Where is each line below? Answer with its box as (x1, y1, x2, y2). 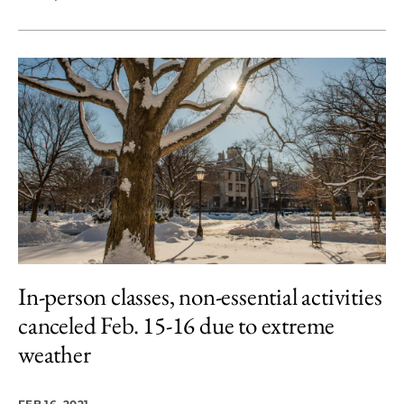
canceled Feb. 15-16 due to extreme (18, 309, 335, 341)
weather (18, 338, 91, 370)
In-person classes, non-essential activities (18, 280, 382, 312)
